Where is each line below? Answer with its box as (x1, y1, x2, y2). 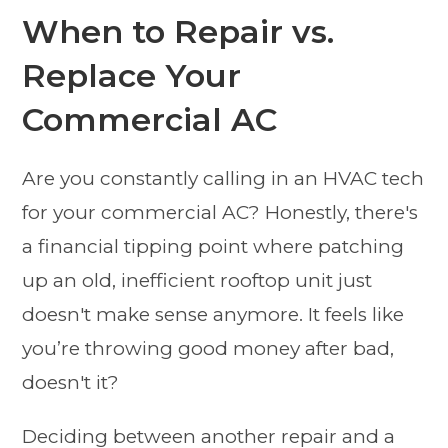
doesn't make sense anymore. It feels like (22, 302, 405, 326)
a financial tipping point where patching (22, 234, 405, 258)
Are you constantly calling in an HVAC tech (22, 166, 425, 190)
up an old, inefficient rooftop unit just (22, 268, 373, 292)
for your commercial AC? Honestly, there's (22, 200, 419, 224)
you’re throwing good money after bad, (22, 336, 395, 360)
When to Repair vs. (22, 11, 335, 51)
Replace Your (22, 55, 242, 95)
